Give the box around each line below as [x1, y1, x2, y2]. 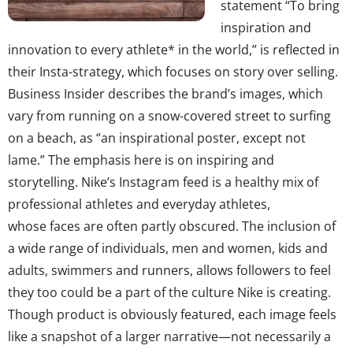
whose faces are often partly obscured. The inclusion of [8, 217, 336, 235]
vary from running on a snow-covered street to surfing [8, 106, 331, 124]
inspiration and [221, 18, 311, 36]
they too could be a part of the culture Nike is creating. [8, 283, 331, 301]
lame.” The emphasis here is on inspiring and [8, 150, 274, 169]
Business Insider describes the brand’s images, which [8, 84, 323, 102]
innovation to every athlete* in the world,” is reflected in [8, 40, 340, 58]
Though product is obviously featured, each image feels [8, 305, 336, 323]
